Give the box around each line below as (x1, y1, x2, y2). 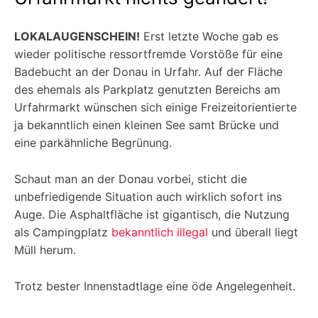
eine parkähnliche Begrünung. (14, 136, 172, 150)
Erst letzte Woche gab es (140, 29, 278, 44)
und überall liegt (208, 225, 298, 240)
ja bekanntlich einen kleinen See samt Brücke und (14, 118, 279, 133)
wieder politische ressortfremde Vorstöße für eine (14, 47, 283, 62)
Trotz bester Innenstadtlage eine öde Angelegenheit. (14, 279, 295, 294)
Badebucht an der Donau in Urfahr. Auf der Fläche (14, 65, 283, 79)
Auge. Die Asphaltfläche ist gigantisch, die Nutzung (14, 207, 290, 222)
